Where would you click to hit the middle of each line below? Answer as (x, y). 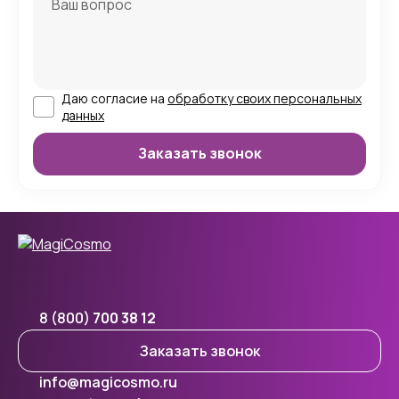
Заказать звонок (199, 350)
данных (83, 115)
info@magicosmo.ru (108, 383)
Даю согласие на (114, 98)
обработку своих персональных (265, 98)
